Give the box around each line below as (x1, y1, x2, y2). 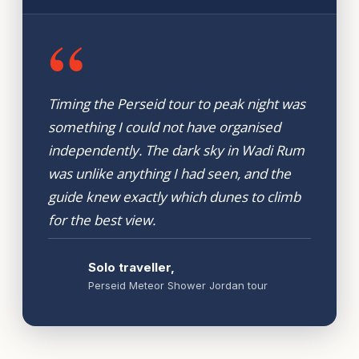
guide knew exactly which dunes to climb (48, 187, 301, 206)
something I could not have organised (48, 117, 280, 136)
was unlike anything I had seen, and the (48, 163, 291, 183)
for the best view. (48, 210, 155, 229)
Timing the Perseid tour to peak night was (48, 94, 305, 113)
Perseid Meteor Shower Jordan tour (88, 278, 268, 292)
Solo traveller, (88, 259, 175, 275)
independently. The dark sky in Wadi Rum (48, 140, 305, 159)
